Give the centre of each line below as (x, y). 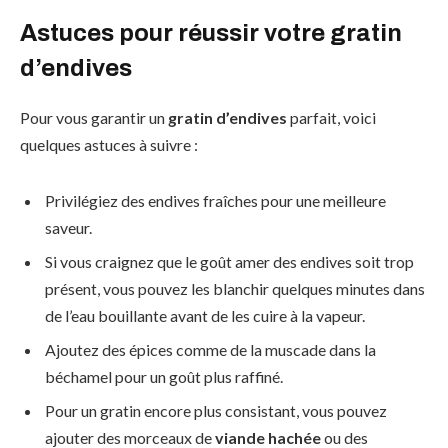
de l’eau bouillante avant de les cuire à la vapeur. (205, 315)
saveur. (68, 227)
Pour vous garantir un (94, 118)
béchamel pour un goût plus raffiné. (164, 376)
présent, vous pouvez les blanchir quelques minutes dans (235, 288)
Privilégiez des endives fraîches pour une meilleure (215, 200)
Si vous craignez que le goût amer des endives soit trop (229, 261)
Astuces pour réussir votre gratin (211, 33)
